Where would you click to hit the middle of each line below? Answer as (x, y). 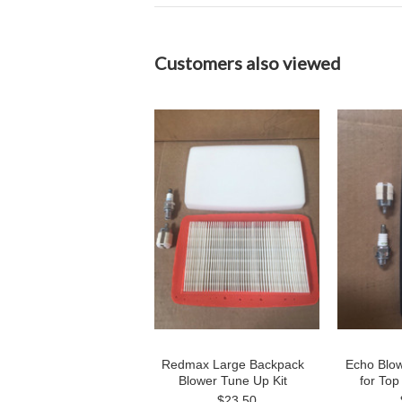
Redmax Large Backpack (232, 364)
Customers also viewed (248, 63)
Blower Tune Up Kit (232, 380)
